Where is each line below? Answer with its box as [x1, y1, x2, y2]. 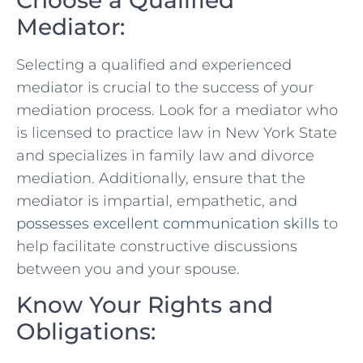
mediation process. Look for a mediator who [16, 100, 338, 119]
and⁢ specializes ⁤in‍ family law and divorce [16, 146, 314, 164]
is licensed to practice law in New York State [16, 123, 337, 142]
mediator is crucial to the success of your [16, 78, 314, 96]
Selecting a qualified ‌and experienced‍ [16, 55, 292, 74]
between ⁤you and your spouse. [16, 259, 240, 278]
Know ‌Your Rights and [16, 290, 273, 318]
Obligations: [16, 317, 156, 345]
